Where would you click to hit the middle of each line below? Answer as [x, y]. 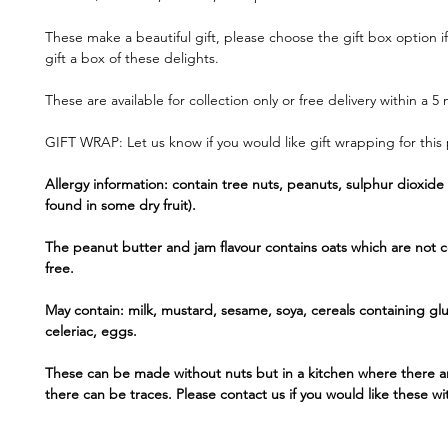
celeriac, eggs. [91, 331]
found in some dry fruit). [120, 205]
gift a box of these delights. [132, 58]
